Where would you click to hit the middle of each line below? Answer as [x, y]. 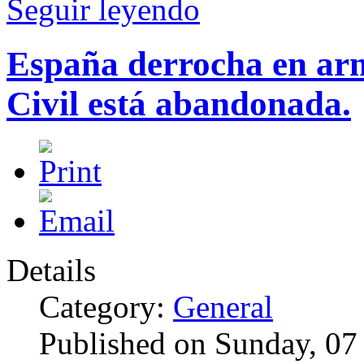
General [223, 306]
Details [51, 270]
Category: [106, 306]
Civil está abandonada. [179, 103]
